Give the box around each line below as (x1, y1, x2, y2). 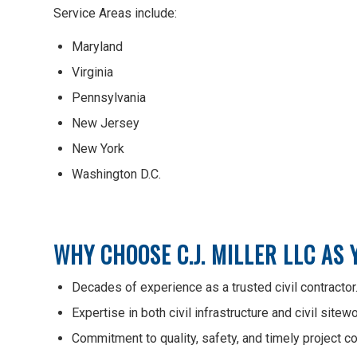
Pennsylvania (72, 90, 146, 106)
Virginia (72, 65, 113, 80)
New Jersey (72, 116, 139, 131)
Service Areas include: (53, 5, 177, 21)
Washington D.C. (72, 167, 161, 182)
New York (72, 141, 124, 157)
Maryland (72, 39, 123, 55)
